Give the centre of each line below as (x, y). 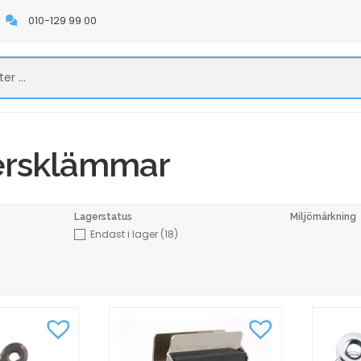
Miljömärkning (323, 216)
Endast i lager (125, 234)
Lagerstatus (103, 216)
